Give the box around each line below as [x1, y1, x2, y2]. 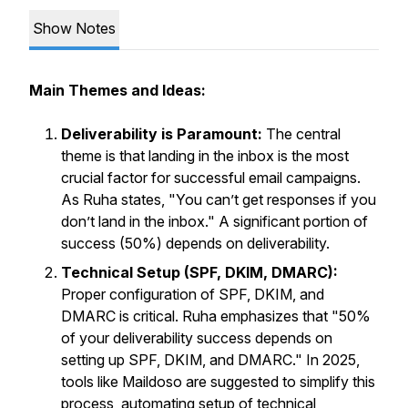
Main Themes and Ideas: [29, 81, 206, 99]
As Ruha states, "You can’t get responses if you [61, 190, 376, 209]
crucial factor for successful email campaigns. [61, 168, 361, 187]
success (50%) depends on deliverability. [61, 234, 330, 252]
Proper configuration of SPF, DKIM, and [61, 285, 324, 303]
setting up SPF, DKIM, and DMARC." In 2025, [61, 351, 360, 369]
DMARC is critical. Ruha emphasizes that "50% [61, 307, 371, 325]
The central [262, 125, 341, 143]
